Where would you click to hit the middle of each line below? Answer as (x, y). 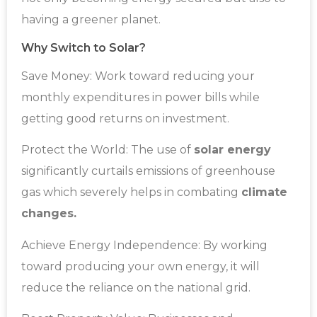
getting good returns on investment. (125, 118)
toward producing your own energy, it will (140, 266)
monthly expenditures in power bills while (140, 97)
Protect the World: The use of (108, 150)
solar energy (232, 150)
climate (264, 192)
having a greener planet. (91, 20)
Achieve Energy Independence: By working (144, 245)
